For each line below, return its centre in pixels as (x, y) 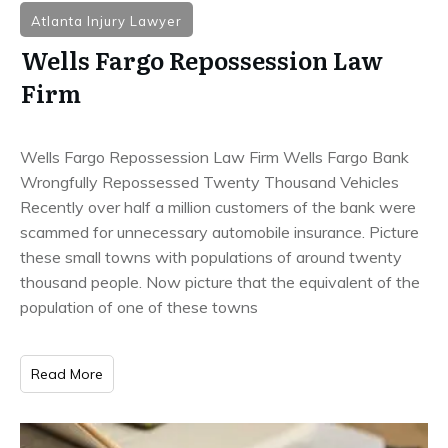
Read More (67, 373)
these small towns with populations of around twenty (211, 256)
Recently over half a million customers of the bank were (218, 206)
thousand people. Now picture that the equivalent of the (220, 281)
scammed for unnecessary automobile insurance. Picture (219, 231)
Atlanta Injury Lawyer (106, 20)
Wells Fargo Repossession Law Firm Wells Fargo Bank (214, 156)
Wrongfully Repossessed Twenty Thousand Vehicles (211, 181)
